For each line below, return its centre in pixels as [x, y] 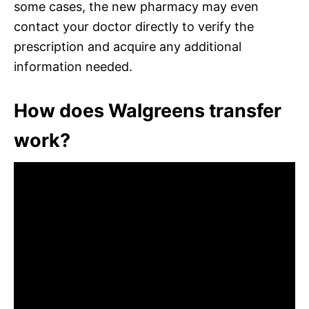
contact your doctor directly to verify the [134, 26]
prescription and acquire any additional [128, 46]
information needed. [73, 66]
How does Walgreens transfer [148, 110]
